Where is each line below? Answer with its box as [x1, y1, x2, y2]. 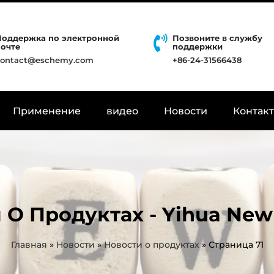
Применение [13, 105, 81, 117]
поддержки [172, 42, 223, 52]
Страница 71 [208, 239, 264, 251]
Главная [10, 239, 47, 251]
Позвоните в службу [172, 33, 262, 43]
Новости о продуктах [103, 239, 199, 251]
